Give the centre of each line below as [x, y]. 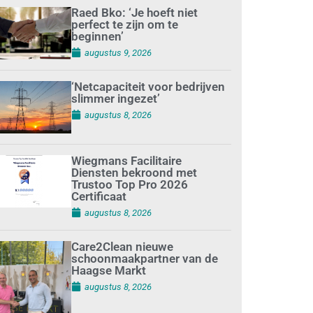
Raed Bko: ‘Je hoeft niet [134, 12]
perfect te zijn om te [124, 24]
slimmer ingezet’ [115, 98]
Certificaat [99, 196]
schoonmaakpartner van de [144, 258]
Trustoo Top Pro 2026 [129, 184]
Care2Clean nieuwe [122, 246]
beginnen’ [97, 36]
